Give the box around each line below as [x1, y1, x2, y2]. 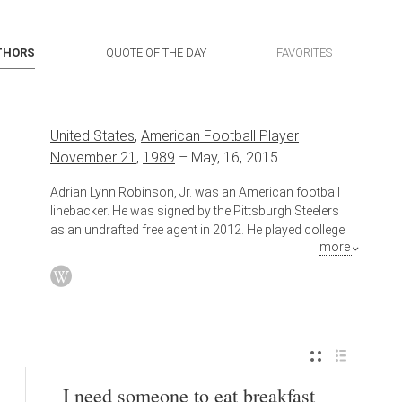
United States [50, 127, 135, 144]
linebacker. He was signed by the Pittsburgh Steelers [50, 203, 339, 218]
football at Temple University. [50, 240, 211, 256]
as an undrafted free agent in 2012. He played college [50, 222, 345, 237]
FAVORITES [275, 46, 332, 59]
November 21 [50, 148, 136, 166]
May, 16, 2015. [191, 148, 281, 166]
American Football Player [141, 127, 299, 144]
